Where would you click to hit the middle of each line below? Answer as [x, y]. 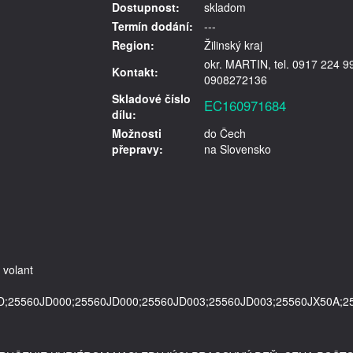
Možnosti [136, 133]
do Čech [225, 133]
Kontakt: [135, 72]
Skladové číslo [151, 98]
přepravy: [137, 149]
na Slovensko [237, 149]
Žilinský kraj [233, 45]
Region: [133, 45]
